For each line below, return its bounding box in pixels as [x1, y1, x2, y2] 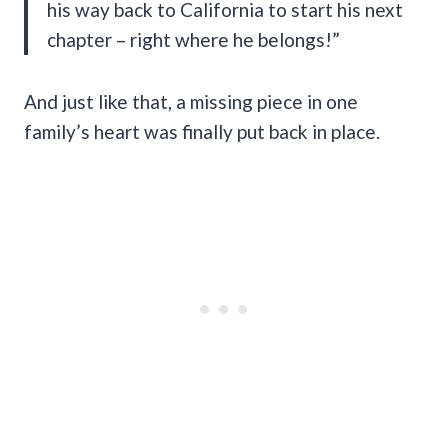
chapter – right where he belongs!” [47, 28, 340, 52]
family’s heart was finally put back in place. [24, 120, 380, 144]
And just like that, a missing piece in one [24, 90, 358, 114]
